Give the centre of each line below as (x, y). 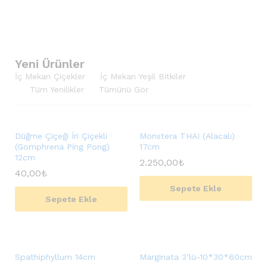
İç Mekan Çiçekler (50, 76)
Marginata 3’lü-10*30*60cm (196, 257)
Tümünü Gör (124, 89)
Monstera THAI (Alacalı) (187, 136)
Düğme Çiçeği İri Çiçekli (61, 136)
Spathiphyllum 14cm (55, 257)
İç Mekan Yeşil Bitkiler (143, 76)
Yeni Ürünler (50, 64)
